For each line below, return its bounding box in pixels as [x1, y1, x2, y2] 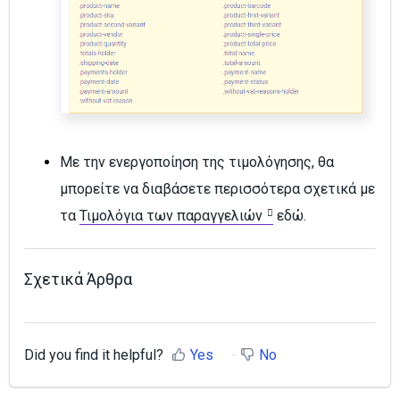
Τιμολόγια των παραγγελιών [79, 207, 262, 225]
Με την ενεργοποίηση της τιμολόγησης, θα [60, 154, 334, 171]
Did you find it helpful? [24, 346, 163, 363]
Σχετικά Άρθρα [24, 269, 132, 288]
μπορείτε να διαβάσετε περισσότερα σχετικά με [60, 180, 375, 198]
